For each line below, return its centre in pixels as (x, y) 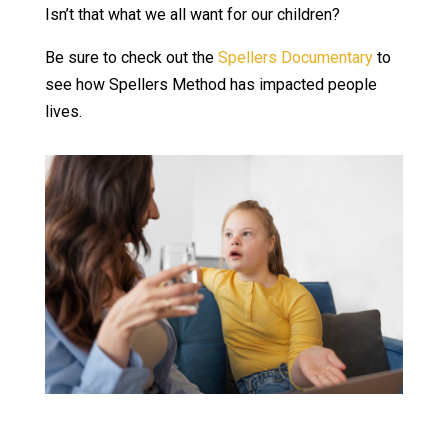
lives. (63, 111)
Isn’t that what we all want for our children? (192, 14)
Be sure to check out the (131, 57)
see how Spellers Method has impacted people (210, 84)
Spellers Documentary (295, 57)
